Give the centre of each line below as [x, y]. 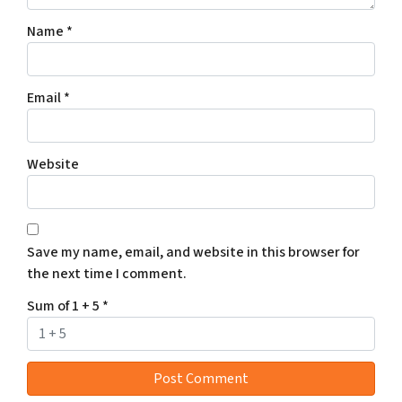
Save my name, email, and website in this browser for [193, 253]
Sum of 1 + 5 [65, 306]
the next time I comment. [107, 274]
